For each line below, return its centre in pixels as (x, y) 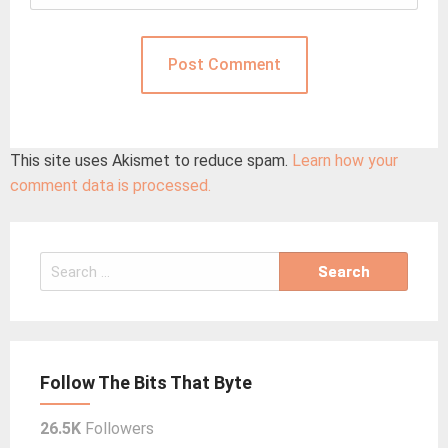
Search (62, 263)
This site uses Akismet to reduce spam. (151, 161)
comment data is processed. (110, 186)
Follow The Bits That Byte (146, 383)
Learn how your (345, 161)
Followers (117, 429)
